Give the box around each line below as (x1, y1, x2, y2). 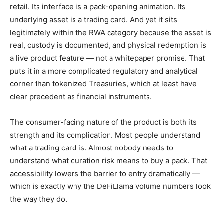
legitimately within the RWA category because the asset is (10, 28, 211, 37)
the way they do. (10, 194, 67, 204)
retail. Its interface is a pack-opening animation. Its (10, 2, 185, 12)
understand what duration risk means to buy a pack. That (10, 156, 207, 166)
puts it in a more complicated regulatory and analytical (10, 66, 198, 76)
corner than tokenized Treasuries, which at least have (10, 79, 197, 89)
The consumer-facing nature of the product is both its (10, 117, 197, 127)
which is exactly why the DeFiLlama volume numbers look (10, 182, 211, 191)
